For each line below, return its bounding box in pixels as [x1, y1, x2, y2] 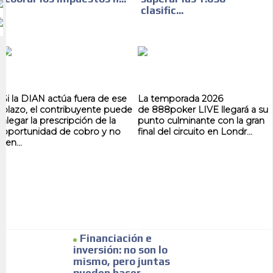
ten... [2, 137, 23, 149]
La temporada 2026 [138, 93, 223, 105]
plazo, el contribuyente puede [2, 104, 133, 116]
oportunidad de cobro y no [2, 126, 121, 138]
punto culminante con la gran [138, 115, 264, 127]
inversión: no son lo [73, 244, 168, 257]
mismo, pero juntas [73, 255, 170, 268]
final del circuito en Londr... [138, 126, 252, 138]
